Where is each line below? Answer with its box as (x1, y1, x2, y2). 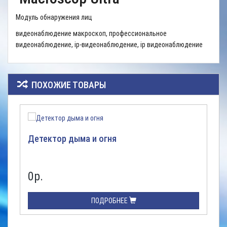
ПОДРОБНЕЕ (91, 197, 129, 205)
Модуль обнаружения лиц (16, 13, 92, 21)
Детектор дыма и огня (28, 133, 117, 144)
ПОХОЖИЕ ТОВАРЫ (29, 80, 106, 90)
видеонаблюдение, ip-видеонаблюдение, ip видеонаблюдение (16, 41, 203, 49)
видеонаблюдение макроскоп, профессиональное (16, 29, 168, 37)
